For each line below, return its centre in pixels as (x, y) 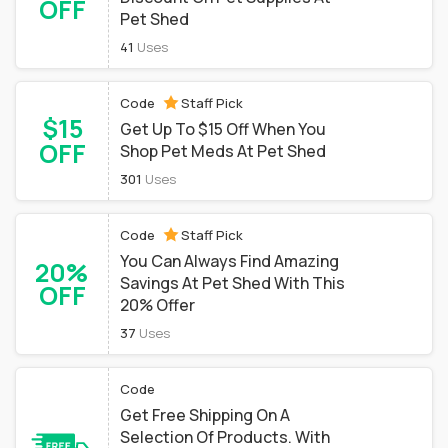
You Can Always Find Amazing (229, 261)
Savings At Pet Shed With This (232, 283)
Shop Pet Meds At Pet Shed (223, 151)
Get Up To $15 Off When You (223, 129)
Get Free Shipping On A (205, 415)
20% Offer (157, 305)
